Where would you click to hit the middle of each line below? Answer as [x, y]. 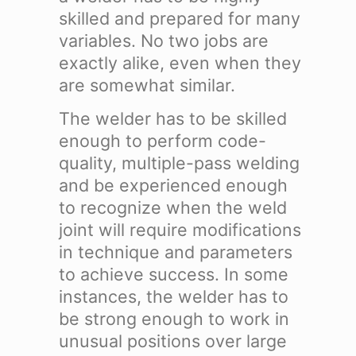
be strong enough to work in [174, 319]
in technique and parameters [175, 252]
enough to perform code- [162, 141]
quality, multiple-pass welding [179, 163]
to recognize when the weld [172, 208]
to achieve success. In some [173, 275]
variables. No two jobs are [163, 40]
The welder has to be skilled [172, 119]
